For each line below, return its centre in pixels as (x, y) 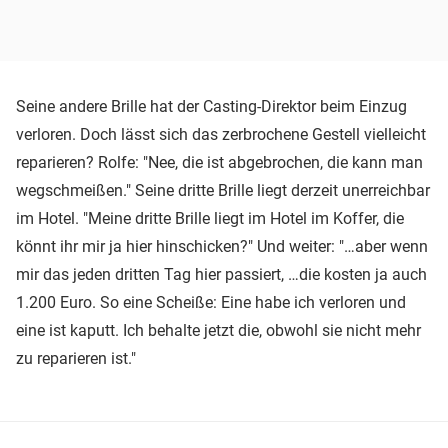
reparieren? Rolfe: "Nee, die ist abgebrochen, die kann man (219, 162)
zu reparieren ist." (76, 358)
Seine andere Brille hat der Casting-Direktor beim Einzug (211, 106)
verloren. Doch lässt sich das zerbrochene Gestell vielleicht (221, 134)
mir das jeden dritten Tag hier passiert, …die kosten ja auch (221, 274)
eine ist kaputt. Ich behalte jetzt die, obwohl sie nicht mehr (218, 330)
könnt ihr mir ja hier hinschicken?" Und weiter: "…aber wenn (222, 246)
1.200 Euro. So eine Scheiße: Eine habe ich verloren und (211, 302)
